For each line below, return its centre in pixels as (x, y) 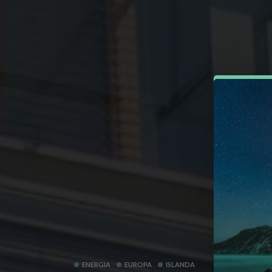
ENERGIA (96, 264)
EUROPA (138, 264)
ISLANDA (180, 264)
